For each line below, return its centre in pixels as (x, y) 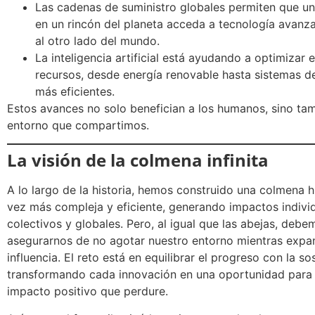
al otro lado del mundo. (97, 40)
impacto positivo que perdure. (88, 291)
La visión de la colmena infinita (138, 160)
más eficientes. (75, 91)
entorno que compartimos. (78, 125)
